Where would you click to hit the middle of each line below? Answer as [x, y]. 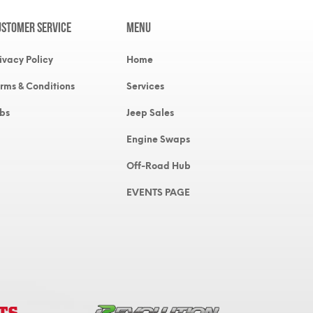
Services [145, 86]
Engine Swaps [158, 139]
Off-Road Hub [159, 166]
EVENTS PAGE [158, 192]
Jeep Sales [150, 113]
